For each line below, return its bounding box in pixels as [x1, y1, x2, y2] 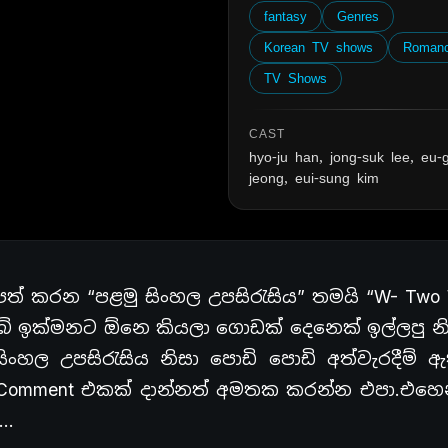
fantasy [264, 7, 308, 25]
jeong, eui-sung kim [249, 168, 380, 187]
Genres [337, 7, 380, 25]
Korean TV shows [264, 38, 374, 56]
